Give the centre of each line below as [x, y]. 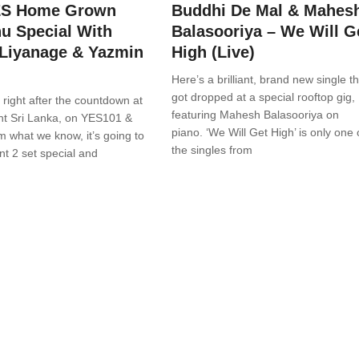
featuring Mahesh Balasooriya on [255, 115]
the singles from [212, 150]
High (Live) [213, 52]
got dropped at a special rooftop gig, [263, 97]
